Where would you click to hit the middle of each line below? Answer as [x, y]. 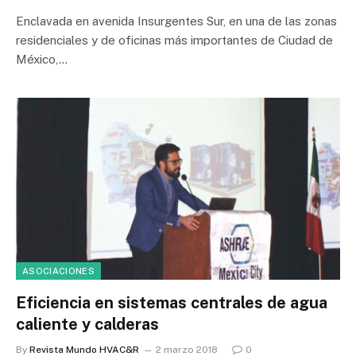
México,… [42, 59]
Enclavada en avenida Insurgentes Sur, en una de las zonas [176, 21]
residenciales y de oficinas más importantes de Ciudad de [174, 40]
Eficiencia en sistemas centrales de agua [172, 303]
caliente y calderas [87, 324]
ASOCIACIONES [58, 271]
